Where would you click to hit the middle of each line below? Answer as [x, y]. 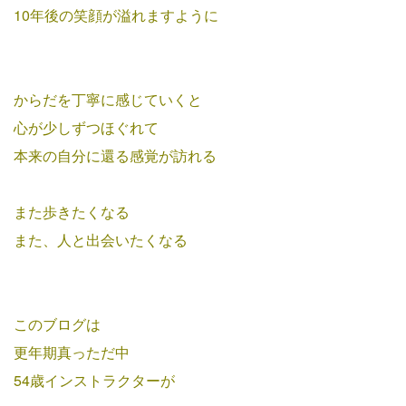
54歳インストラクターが [94, 381]
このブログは [57, 324]
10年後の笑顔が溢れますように [116, 15]
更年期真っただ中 [72, 353]
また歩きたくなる [72, 212]
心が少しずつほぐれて [86, 128]
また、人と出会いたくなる [101, 240]
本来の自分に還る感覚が [93, 156]
